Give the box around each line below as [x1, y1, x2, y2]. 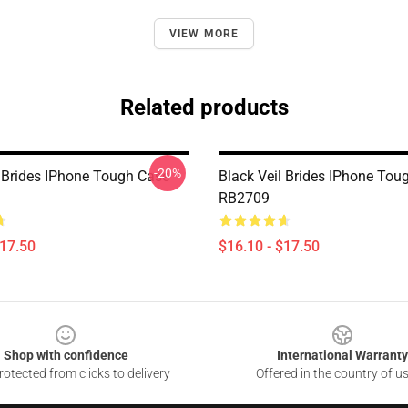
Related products [119, 95, 289, 120]
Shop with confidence [3, 348, 128, 362]
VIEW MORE [168, 27, 240, 40]
